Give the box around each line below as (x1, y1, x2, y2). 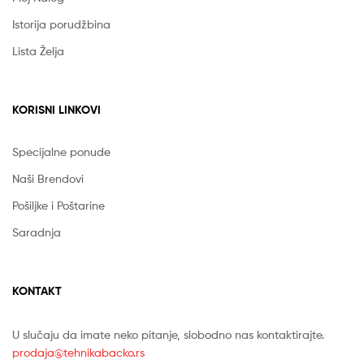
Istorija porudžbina (12, 16, 110, 31)
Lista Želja (12, 43, 64, 58)
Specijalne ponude (12, 145, 110, 159)
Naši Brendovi (12, 171, 84, 186)
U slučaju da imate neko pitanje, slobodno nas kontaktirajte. (12, 327, 324, 342)
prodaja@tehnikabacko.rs (12, 345, 145, 360)
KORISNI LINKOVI (12, 102, 101, 117)
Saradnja (12, 225, 61, 240)
